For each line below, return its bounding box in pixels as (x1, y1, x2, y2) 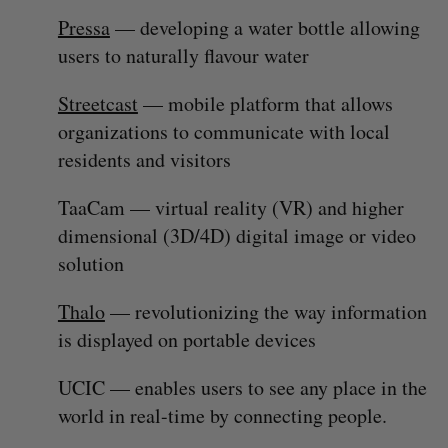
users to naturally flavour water (57, 42, 309, 70)
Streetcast (57, 90, 138, 118)
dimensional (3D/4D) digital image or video (57, 222, 416, 250)
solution (57, 250, 124, 278)
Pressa (57, 14, 110, 42)
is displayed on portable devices (57, 326, 316, 354)
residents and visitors (57, 146, 231, 174)
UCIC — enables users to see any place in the (57, 374, 427, 402)
